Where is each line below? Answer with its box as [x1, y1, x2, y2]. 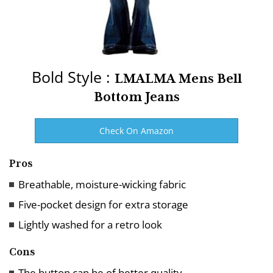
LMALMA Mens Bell [114, 70, 242, 86]
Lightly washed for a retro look [18, 217, 162, 232]
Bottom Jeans [93, 88, 180, 104]
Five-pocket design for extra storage [18, 197, 188, 211]
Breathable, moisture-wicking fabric [18, 177, 186, 191]
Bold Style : [31, 66, 115, 87]
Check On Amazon [99, 124, 174, 136]
